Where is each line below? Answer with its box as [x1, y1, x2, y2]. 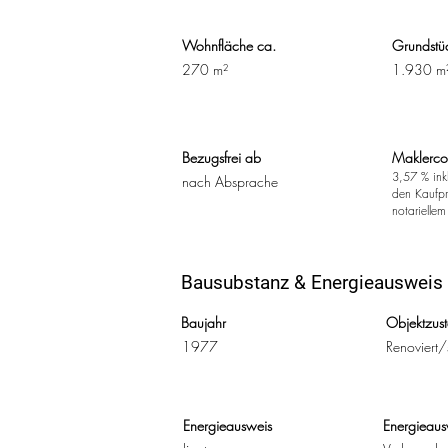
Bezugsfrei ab [182, 148, 261, 167]
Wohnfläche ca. [182, 36, 276, 55]
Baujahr [181, 313, 226, 332]
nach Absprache [182, 172, 278, 191]
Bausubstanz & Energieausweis [181, 271, 443, 294]
